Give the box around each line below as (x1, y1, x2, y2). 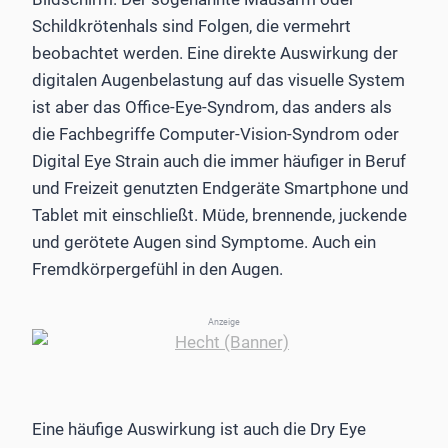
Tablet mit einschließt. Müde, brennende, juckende (32, 204, 407, 225)
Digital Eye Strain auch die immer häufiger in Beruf (32, 150, 406, 171)
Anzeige (208, 316, 240, 327)
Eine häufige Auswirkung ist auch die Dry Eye (32, 418, 366, 439)
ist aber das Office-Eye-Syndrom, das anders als (32, 96, 392, 117)
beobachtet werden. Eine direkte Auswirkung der (32, 42, 398, 63)
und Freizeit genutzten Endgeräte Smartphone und (32, 177, 409, 198)
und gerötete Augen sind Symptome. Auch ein (32, 231, 376, 252)
